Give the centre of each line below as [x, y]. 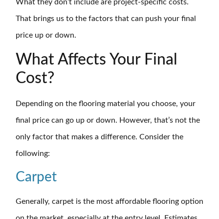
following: [33, 154]
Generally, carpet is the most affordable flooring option [109, 201]
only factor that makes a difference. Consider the [99, 137]
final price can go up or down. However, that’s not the [108, 120]
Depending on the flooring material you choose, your [106, 104]
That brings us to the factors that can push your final [106, 18]
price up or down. [46, 35]
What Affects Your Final [97, 60]
